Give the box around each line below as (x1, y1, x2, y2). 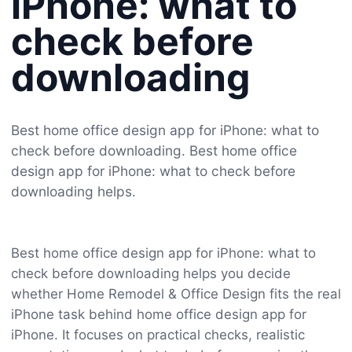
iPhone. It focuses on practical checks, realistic (11, 326, 305, 343)
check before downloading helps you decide (11, 265, 291, 281)
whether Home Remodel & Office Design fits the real (11, 285, 341, 302)
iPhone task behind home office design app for (11, 306, 306, 322)
